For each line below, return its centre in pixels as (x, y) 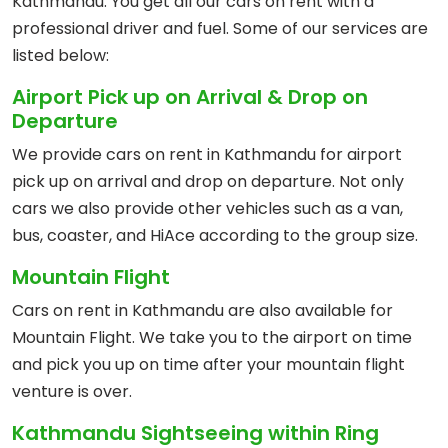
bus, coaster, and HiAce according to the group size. (215, 236)
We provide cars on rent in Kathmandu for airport (207, 155)
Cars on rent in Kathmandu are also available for (202, 311)
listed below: (60, 56)
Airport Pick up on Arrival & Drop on (190, 97)
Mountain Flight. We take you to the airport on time (212, 338)
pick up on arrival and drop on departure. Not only (208, 182)
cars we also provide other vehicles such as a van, (207, 209)
